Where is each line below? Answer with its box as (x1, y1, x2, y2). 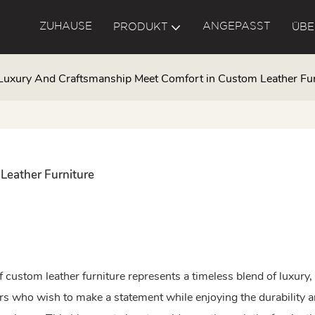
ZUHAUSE (39, 22, 92, 32)
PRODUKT (112, 22, 168, 32)
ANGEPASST (202, 22, 271, 32)
